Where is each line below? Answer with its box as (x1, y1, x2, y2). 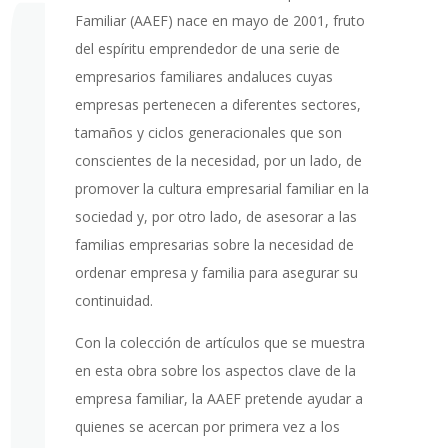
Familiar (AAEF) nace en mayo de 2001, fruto (74, 11, 365, 31)
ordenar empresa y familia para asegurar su (74, 263, 358, 283)
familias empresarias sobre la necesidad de (74, 235, 354, 255)
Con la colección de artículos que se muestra (74, 333, 365, 353)
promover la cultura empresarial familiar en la (74, 179, 369, 199)
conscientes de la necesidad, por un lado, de (74, 151, 362, 171)
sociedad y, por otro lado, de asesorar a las (74, 207, 357, 227)
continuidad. (74, 291, 153, 311)
